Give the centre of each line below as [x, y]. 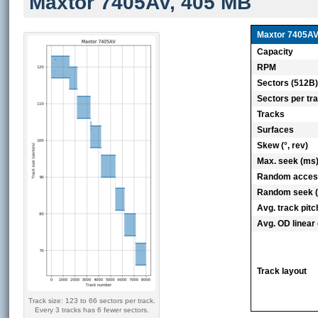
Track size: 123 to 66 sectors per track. [92, 301]
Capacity [275, 51]
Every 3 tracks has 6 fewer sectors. [92, 310]
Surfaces [276, 130]
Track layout [282, 271]
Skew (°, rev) [283, 145]
